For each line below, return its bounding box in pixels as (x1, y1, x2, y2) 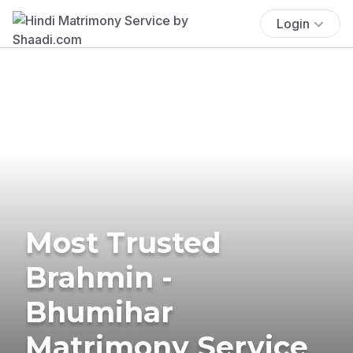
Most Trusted (25, 225, 221, 260)
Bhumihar (25, 294, 173, 329)
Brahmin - (25, 259, 173, 295)
